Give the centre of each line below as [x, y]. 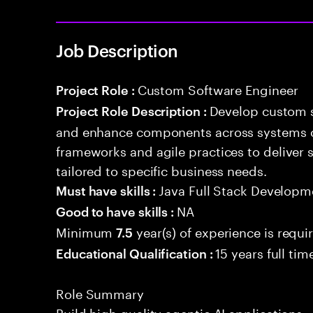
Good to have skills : [117, 211]
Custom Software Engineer [218, 88]
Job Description [117, 50]
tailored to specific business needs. [161, 169]
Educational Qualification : [136, 253]
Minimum [86, 231]
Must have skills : [108, 190]
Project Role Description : [133, 110]
